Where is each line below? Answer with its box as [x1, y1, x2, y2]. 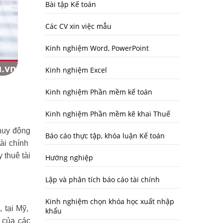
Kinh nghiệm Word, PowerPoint [45, 43, 149, 53]
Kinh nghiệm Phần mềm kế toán [45, 87, 152, 97]
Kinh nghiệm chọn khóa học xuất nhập [45, 197, 174, 206]
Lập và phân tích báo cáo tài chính [45, 175, 160, 184]
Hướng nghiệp [45, 153, 93, 162]
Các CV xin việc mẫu [45, 21, 111, 31]
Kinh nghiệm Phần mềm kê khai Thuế [45, 109, 170, 118]
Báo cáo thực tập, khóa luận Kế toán [45, 131, 165, 140]
